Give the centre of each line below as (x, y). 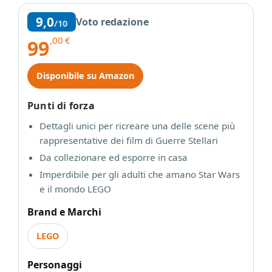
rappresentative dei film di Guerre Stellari (129, 140)
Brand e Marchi (64, 212)
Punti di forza (61, 106)
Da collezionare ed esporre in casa (114, 157)
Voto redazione (112, 22)
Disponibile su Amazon (85, 76)
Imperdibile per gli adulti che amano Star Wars (140, 174)
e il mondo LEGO (75, 189)
